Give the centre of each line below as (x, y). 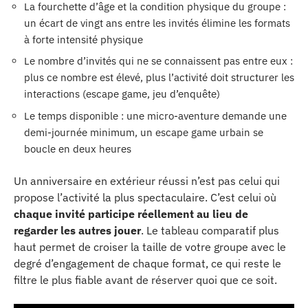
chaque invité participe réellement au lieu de (131, 214)
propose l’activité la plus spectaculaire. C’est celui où (145, 197)
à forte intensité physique (84, 39)
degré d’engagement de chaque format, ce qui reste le (147, 263)
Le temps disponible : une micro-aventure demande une (155, 115)
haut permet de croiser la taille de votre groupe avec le (150, 247)
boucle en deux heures (78, 148)
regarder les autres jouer (77, 230)
